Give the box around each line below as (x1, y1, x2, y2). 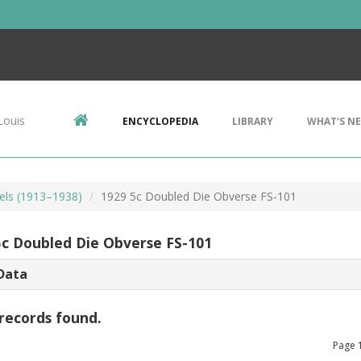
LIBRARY (232, 114, 273, 128)
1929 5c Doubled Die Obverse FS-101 (101, 189, 297, 204)
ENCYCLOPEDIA (122, 114, 198, 128)
